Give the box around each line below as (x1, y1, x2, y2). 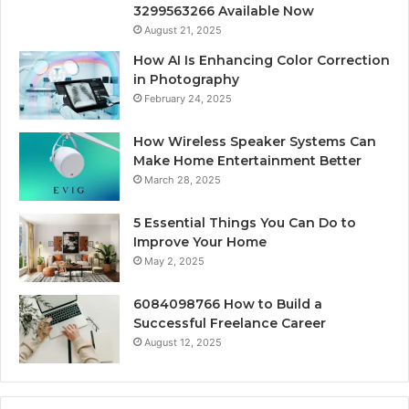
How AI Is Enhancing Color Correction (133, 52, 390, 69)
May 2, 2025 (144, 255, 204, 268)
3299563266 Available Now (133, 3, 314, 20)
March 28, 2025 (144, 173, 221, 187)
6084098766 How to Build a (133, 296, 322, 313)
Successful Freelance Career (133, 315, 326, 332)
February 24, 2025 (144, 92, 232, 106)
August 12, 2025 (144, 336, 222, 350)
